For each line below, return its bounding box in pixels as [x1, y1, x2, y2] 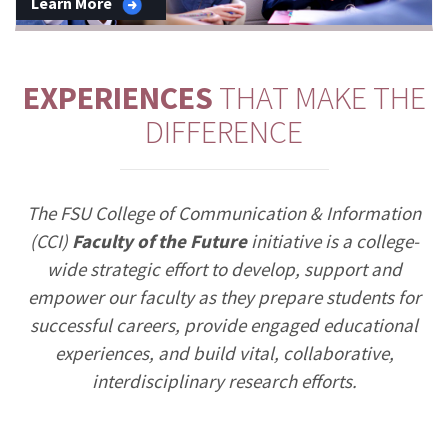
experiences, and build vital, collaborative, [54, 340, 394, 365]
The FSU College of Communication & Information [27, 200, 421, 225]
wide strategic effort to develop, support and [46, 256, 402, 281]
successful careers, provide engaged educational [30, 312, 418, 337]
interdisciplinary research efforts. [91, 368, 357, 393]
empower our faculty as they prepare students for [27, 284, 421, 309]
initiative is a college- [246, 228, 419, 253]
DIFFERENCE [145, 112, 303, 153]
